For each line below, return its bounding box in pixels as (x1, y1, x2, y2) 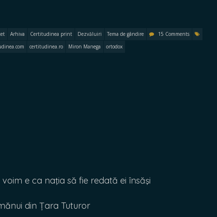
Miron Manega (68, 43, 101, 50)
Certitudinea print (30, 31, 72, 37)
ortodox (106, 43, 123, 50)
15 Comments (158, 31, 189, 37)
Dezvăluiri (77, 31, 102, 37)
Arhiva (10, 31, 25, 37)
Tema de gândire (107, 31, 144, 37)
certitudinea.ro (30, 43, 63, 50)
